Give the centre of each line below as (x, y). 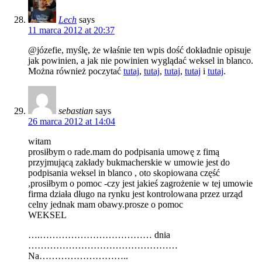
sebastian (76, 111)
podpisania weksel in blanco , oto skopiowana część (124, 173)
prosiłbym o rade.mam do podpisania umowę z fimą (124, 151)
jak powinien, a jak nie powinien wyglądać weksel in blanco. (141, 60)
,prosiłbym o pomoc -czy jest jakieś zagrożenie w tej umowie (140, 183)
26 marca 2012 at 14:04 (72, 121)
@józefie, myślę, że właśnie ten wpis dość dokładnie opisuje (139, 50)
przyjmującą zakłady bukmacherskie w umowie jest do (129, 162)
